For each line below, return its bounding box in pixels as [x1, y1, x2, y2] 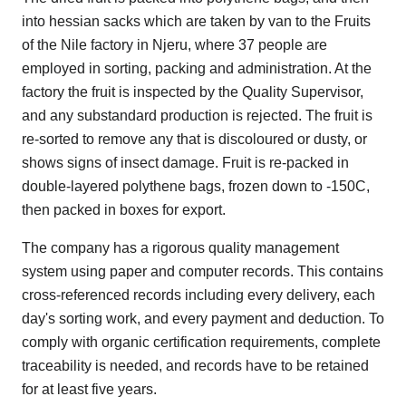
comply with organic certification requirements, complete [22, 334, 381, 351]
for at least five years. [22, 382, 157, 398]
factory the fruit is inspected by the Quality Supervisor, [22, 84, 363, 101]
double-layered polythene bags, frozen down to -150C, [22, 179, 370, 195]
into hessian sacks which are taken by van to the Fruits [22, 14, 371, 30]
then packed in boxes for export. [22, 202, 226, 218]
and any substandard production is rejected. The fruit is [22, 108, 372, 124]
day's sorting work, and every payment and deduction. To [22, 311, 384, 327]
